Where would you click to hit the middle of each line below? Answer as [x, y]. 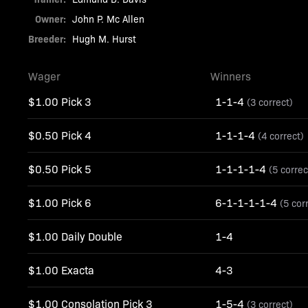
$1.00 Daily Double [76, 236]
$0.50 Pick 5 [60, 169]
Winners [231, 76]
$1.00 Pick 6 [60, 202]
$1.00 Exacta [62, 270]
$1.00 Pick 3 [60, 101]
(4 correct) [281, 135]
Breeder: [47, 38]
